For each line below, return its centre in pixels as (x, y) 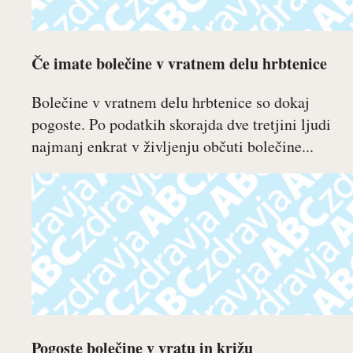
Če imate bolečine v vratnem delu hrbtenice (179, 63)
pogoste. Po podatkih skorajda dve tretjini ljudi (181, 124)
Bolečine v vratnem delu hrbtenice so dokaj (171, 102)
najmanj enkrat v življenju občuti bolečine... (173, 146)
